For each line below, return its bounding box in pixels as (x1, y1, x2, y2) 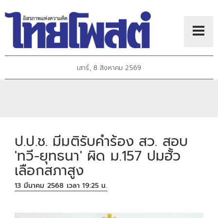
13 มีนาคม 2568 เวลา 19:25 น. (15, 181, 108, 191)
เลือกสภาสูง (15, 160, 84, 181)
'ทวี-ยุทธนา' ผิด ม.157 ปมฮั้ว (15, 145, 181, 166)
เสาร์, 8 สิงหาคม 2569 (76, 63, 142, 73)
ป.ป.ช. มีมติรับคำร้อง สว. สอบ (15, 130, 188, 152)
